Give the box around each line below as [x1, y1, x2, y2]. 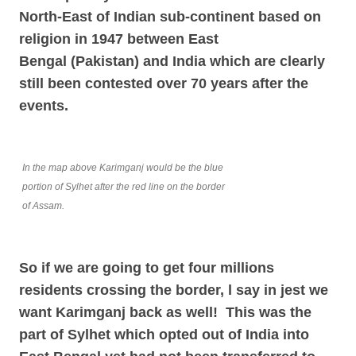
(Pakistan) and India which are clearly [71, 53, 325, 69]
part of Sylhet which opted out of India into [19, 327, 309, 342]
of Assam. [22, 200, 64, 211]
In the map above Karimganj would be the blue [22, 162, 223, 173]
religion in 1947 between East [19, 31, 219, 47]
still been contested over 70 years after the [19, 75, 308, 91]
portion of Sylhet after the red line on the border [22, 181, 225, 192]
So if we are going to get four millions [19, 260, 274, 276]
